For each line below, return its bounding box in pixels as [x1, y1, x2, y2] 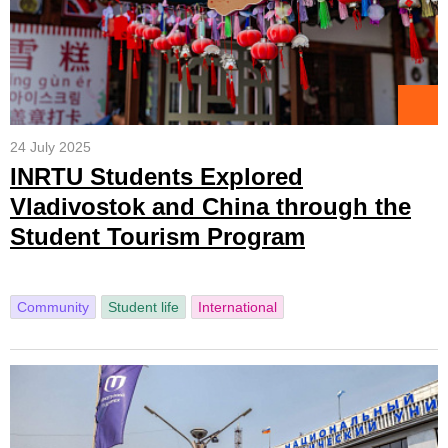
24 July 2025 [10, 139, 91, 155]
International [198, 299, 277, 315]
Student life [108, 299, 179, 315]
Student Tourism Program [10, 223, 305, 250]
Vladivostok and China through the [10, 193, 411, 220]
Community [17, 299, 89, 315]
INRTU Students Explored [10, 163, 303, 190]
